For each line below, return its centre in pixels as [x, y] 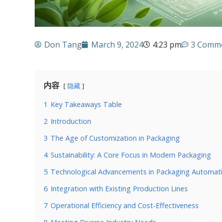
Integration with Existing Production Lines [119, 188]
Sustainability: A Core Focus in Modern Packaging [131, 155]
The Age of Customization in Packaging [115, 138]
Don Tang [63, 44]
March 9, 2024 [117, 44]
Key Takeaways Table [86, 104]
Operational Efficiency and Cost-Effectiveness [125, 205]
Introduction [71, 121]
